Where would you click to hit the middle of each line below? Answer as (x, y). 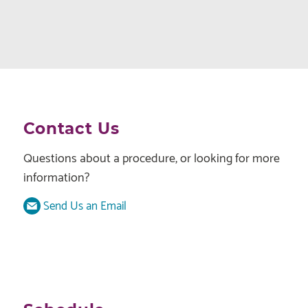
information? (56, 178)
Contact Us (71, 129)
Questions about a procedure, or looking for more (151, 159)
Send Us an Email (83, 207)
